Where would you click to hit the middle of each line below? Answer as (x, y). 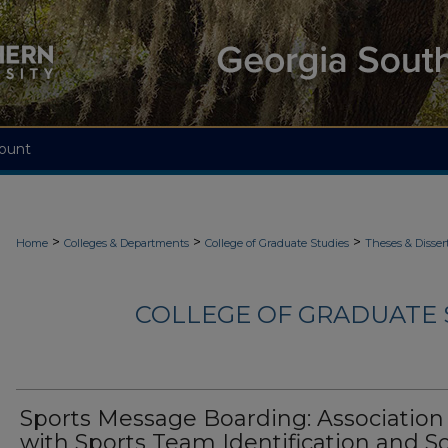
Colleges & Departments (126, 243)
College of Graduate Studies (277, 243)
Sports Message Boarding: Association (232, 419)
